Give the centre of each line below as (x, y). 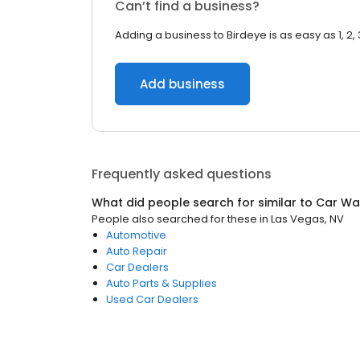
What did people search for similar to (204, 202)
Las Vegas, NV (307, 219)
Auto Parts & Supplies (162, 283)
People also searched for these (174, 219)
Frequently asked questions (182, 174)
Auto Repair (137, 251)
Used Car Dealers (152, 299)
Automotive (136, 235)
